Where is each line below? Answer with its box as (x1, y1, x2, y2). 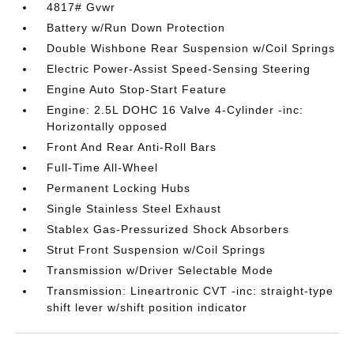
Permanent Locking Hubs (47, 182, 191, 194)
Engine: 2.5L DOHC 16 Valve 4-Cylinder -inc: (47, 104, 304, 116)
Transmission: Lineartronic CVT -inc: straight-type (47, 284, 334, 297)
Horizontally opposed (47, 120, 168, 133)
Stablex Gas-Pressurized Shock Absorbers (47, 223, 290, 235)
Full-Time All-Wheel (47, 161, 159, 174)
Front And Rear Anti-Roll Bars (47, 141, 217, 153)
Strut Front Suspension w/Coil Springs (47, 243, 266, 256)
